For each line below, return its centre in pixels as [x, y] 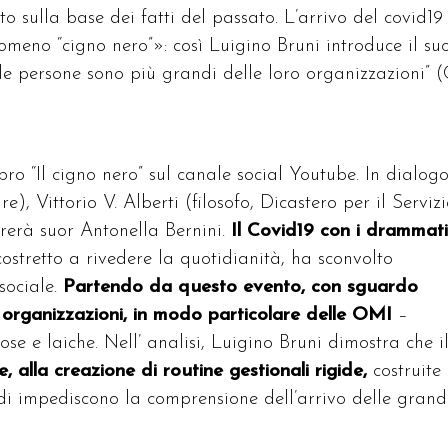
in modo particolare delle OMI [262, 316]
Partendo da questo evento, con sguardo [240, 288]
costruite [404, 372]
